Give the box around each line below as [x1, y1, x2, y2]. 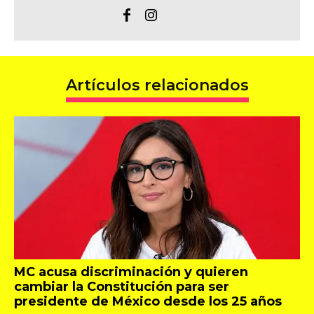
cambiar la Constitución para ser [14, 279, 229, 294]
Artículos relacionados [65, 76, 249, 95]
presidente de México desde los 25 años [14, 294, 282, 309]
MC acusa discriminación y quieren [14, 264, 248, 280]
